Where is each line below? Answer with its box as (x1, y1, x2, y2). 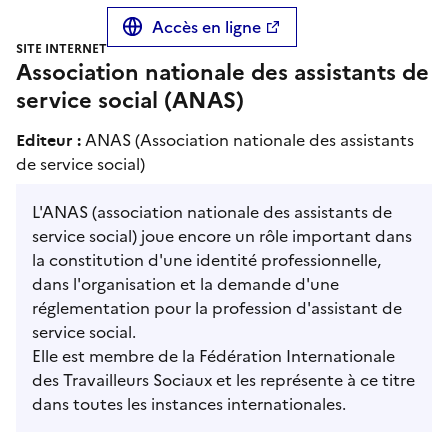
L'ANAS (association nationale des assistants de (32, 199, 392, 224)
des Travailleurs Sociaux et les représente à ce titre (32, 367, 415, 392)
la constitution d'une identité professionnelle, (32, 247, 381, 272)
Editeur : (16, 127, 85, 150)
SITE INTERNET (16, 39, 107, 58)
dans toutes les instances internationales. (32, 391, 346, 416)
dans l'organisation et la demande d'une (32, 271, 339, 296)
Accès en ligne (151, 14, 261, 39)
